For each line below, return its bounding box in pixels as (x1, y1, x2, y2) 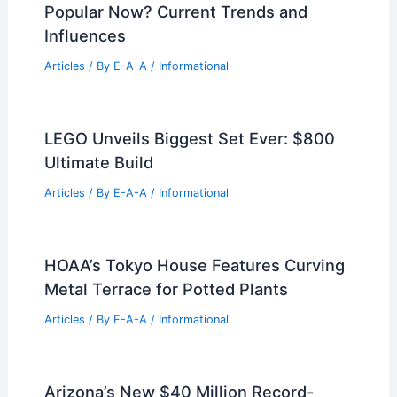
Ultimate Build (43, 152, 153, 173)
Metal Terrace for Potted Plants (43, 278, 288, 299)
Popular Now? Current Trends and (43, 2, 307, 22)
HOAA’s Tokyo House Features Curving (43, 254, 345, 275)
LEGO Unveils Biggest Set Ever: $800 (43, 128, 335, 149)
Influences (43, 26, 126, 46)
